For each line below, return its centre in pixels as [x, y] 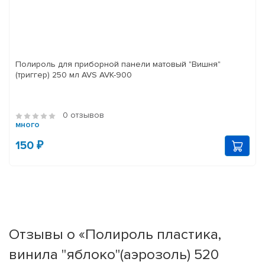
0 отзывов [83, 115]
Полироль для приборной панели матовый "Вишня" [118, 64]
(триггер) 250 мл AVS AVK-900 [107, 75]
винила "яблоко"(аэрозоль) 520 [114, 255]
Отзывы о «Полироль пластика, [115, 235]
